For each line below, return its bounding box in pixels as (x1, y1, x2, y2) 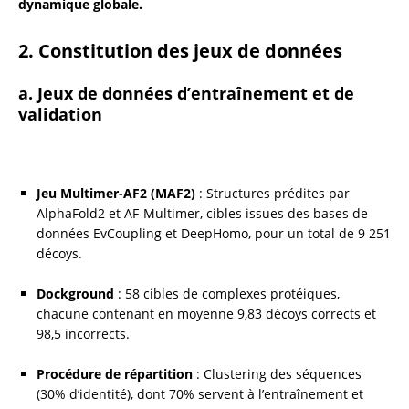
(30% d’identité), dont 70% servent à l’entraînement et (37, 384, 363, 403)
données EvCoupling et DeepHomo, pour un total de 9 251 (37, 224, 391, 242)
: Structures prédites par (195, 184, 350, 202)
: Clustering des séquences (193, 364, 362, 383)
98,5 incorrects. (37, 324, 130, 342)
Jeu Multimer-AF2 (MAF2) (37, 184, 195, 202)
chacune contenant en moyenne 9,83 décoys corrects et (37, 304, 376, 322)
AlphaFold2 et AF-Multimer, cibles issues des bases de (37, 204, 368, 222)
